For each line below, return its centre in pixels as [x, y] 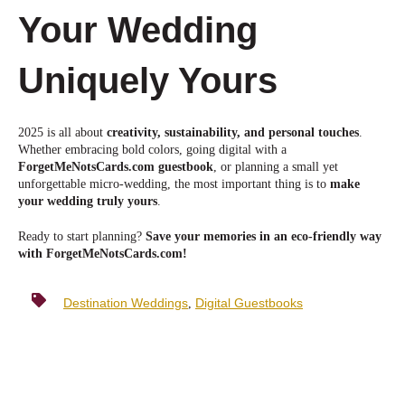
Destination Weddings [126, 303]
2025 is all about [62, 133]
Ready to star [52, 236]
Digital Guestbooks [249, 303]
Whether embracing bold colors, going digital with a [152, 150]
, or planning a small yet [276, 167]
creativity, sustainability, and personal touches [233, 133]
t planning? [115, 236]
